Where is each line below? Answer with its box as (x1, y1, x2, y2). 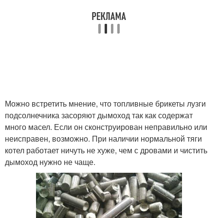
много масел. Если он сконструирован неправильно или (5, 121, 207, 133)
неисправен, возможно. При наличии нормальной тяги (5, 133, 202, 145)
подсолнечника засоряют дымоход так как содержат (5, 109, 193, 121)
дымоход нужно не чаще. (5, 156, 95, 168)
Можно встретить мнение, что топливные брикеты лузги (5, 98, 206, 109)
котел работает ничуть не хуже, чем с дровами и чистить (5, 145, 207, 156)
